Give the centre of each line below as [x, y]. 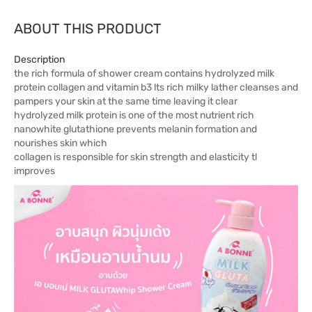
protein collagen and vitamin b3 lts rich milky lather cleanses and [156, 87]
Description [39, 60]
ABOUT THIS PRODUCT [88, 29]
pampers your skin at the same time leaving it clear [126, 101]
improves [34, 171]
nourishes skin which [61, 143]
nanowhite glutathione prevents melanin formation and [135, 129]
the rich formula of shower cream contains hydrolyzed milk [144, 73]
